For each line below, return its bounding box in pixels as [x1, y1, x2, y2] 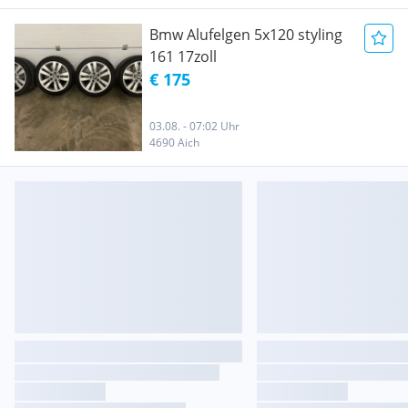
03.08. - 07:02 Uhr [149, 118, 240, 134]
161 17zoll [149, 46, 217, 66]
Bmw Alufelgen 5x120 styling [149, 25, 342, 45]
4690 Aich [149, 135, 199, 150]
